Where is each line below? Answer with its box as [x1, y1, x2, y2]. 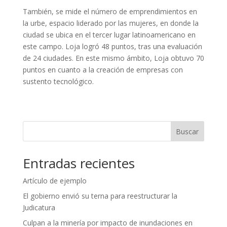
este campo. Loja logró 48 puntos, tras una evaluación [22, 41, 202, 51]
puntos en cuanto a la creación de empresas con [22, 64, 183, 74]
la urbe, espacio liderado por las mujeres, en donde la [22, 18, 199, 28]
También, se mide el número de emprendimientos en [22, 6, 197, 16]
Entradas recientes [22, 154, 135, 172]
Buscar [176, 126, 199, 136]
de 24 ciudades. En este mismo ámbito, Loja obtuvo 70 [22, 53, 204, 63]
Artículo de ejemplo [22, 175, 87, 185]
